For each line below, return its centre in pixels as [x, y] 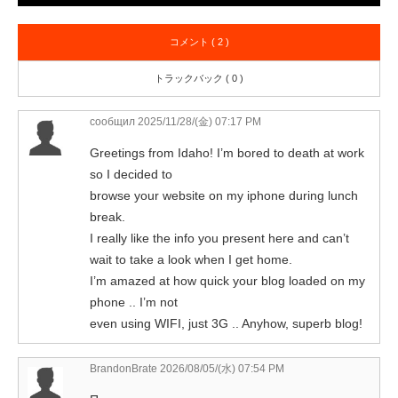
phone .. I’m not [134, 302]
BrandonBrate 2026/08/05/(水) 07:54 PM [187, 368]
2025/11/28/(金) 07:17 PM [198, 121]
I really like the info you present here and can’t [219, 238]
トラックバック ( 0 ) [199, 78]
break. [107, 216]
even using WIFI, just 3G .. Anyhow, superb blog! [226, 323]
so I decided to [131, 174]
